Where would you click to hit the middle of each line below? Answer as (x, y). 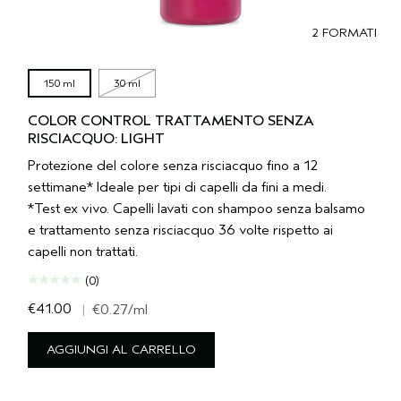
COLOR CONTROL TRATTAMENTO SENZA (171, 120)
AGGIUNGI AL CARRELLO (121, 349)
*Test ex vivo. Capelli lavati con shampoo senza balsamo (196, 208)
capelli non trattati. (82, 251)
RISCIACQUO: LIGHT (96, 138)
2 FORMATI (345, 32)
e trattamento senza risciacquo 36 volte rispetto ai (180, 230)
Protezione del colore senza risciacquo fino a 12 (172, 165)
